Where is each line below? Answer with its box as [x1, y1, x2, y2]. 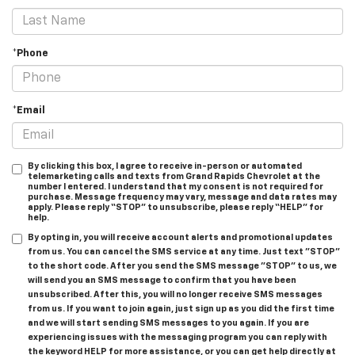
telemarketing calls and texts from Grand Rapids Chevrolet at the [28, 172, 320, 181]
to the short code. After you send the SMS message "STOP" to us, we [28, 261, 337, 271]
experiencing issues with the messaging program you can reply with [28, 333, 327, 342]
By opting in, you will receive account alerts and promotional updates [28, 233, 333, 242]
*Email [12, 105, 45, 116]
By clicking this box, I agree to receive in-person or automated [28, 162, 302, 171]
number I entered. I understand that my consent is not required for [28, 182, 323, 192]
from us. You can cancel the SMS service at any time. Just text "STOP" [28, 247, 340, 257]
